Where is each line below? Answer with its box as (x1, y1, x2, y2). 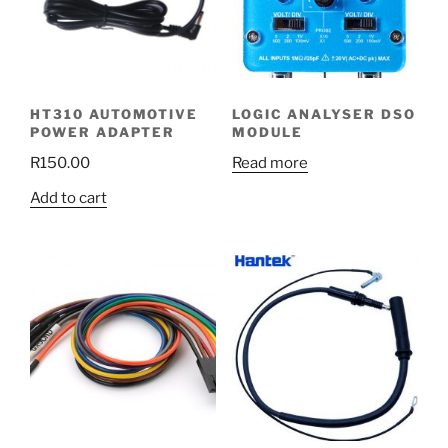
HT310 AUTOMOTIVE (30, 105, 199, 122)
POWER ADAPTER (30, 123, 176, 140)
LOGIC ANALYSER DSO (231, 105, 416, 122)
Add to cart (30, 188, 107, 207)
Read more (231, 153, 308, 172)
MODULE (231, 123, 303, 140)
